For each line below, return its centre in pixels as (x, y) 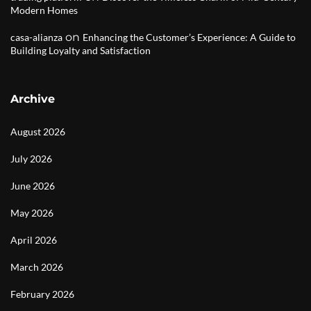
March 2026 (37, 267)
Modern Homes (44, 10)
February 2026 (42, 294)
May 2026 (32, 213)
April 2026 (34, 240)
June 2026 (33, 186)
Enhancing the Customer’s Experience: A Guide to (189, 37)
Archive (33, 99)
